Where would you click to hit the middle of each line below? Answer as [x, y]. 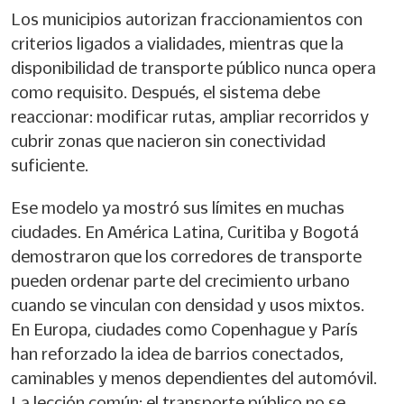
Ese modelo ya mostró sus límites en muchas [178, 207]
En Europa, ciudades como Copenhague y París [184, 329]
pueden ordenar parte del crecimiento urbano [180, 280]
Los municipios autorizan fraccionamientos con [187, 19]
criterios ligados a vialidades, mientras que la [177, 43]
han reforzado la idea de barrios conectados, [177, 353]
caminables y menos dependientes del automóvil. [194, 378]
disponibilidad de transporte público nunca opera [193, 68]
